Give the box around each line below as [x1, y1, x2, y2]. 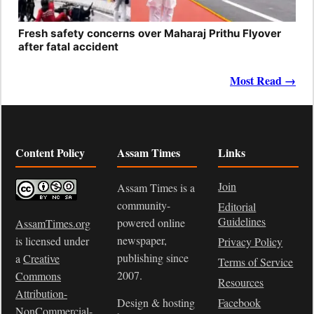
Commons [15, 268, 61, 283]
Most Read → [230, 72, 296, 88]
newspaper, [116, 233, 167, 247]
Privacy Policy [218, 234, 283, 249]
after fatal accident [18, 39, 118, 53]
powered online [116, 215, 185, 230]
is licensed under [15, 233, 89, 248]
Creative [23, 251, 60, 266]
